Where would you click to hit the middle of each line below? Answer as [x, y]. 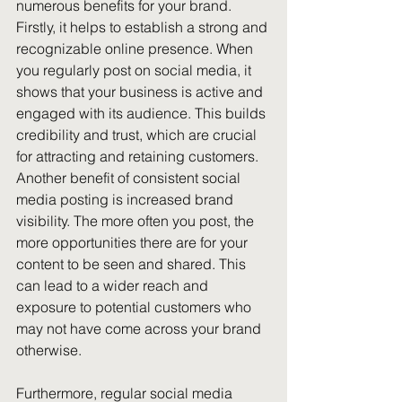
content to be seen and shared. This [133, 264]
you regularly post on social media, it [135, 70]
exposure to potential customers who [135, 307]
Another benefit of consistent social [130, 178]
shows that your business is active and [141, 92]
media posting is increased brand [127, 199]
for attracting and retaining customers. [137, 156]
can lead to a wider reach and [114, 285]
